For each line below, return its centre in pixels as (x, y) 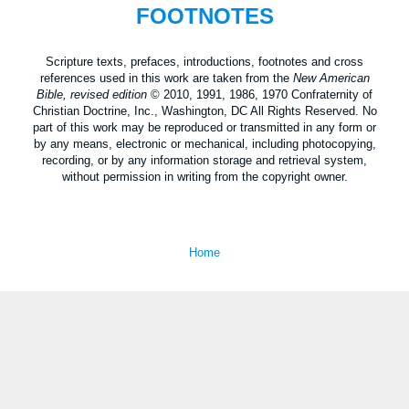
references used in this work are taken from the (166, 79)
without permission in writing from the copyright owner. (204, 177)
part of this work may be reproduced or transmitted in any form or (204, 128)
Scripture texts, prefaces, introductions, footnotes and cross (204, 62)
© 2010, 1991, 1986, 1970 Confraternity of (260, 95)
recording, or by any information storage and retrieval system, (204, 161)
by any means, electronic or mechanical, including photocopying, (204, 144)
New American (331, 79)
